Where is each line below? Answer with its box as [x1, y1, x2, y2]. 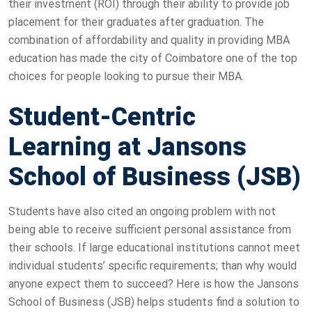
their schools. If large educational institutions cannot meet [8, 240, 300, 254]
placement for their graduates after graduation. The [8, 15, 264, 29]
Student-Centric [8, 102, 196, 132]
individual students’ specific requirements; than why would [8, 258, 297, 272]
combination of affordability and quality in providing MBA [8, 33, 290, 47]
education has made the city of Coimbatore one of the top [8, 51, 297, 65]
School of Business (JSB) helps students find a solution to [8, 295, 299, 309]
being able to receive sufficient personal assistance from [8, 222, 291, 236]
